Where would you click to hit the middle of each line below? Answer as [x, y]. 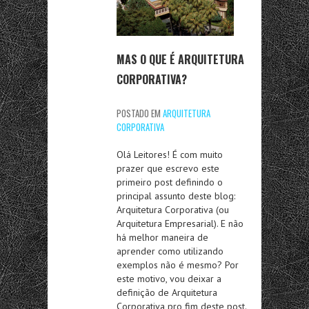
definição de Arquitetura [167, 292]
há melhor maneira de [162, 237]
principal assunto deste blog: [176, 196]
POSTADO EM [140, 113]
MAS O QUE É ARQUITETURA [180, 59]
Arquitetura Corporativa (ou [173, 210]
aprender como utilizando [170, 251]
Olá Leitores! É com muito [170, 154]
